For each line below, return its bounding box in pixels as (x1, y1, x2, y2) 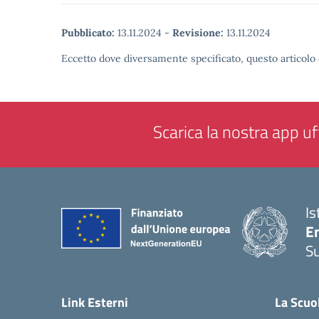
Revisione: (172, 26, 224, 39)
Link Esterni (61, 293, 128, 312)
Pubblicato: (61, 26, 115, 39)
